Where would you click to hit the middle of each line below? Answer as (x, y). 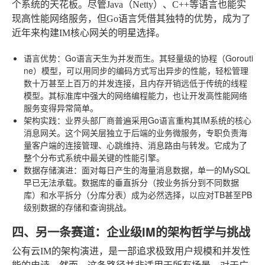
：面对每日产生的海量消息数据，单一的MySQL (162, 169)
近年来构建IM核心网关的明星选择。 (88, 33)
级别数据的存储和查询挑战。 (77, 207)
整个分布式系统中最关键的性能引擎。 (94, 157)
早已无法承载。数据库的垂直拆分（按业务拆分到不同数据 (131, 182)
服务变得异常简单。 (61, 107)
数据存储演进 (49, 169)
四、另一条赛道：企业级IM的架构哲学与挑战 (131, 231)
